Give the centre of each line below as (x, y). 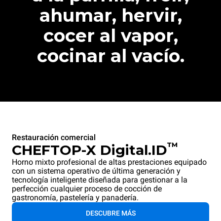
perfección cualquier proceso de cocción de (87, 189)
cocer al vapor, (110, 36)
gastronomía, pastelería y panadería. (75, 198)
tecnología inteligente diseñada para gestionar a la (100, 180)
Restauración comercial (54, 138)
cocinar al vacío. (110, 56)
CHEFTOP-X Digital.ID (90, 150)
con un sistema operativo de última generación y (96, 171)
